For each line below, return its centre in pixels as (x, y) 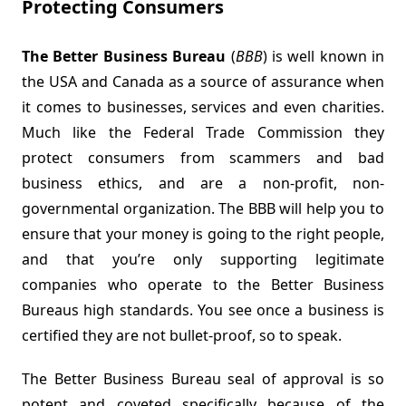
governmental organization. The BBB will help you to (203, 209)
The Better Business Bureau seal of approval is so (203, 379)
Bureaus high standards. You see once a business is (203, 310)
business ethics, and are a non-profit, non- (203, 184)
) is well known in (323, 57)
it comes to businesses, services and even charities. (203, 107)
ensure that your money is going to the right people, (203, 234)
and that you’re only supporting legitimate (203, 260)
